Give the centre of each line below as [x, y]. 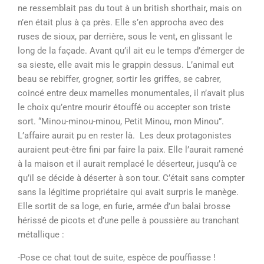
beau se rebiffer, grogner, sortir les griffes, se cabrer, [119, 79]
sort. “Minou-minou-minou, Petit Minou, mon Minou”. [121, 121]
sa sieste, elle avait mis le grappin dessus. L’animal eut [126, 65]
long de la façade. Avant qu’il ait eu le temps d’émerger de [131, 51]
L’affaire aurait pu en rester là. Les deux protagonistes [125, 136]
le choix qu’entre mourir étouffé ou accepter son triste [124, 107]
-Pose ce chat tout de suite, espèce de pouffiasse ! [117, 258]
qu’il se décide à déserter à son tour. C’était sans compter [131, 178]
